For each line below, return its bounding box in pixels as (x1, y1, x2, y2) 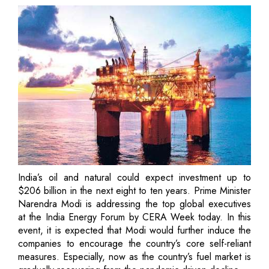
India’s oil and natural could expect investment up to (18, 170, 251, 184)
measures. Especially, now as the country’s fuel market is (18, 249, 251, 264)
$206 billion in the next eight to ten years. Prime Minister (18, 183, 251, 198)
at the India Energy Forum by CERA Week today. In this (18, 210, 251, 224)
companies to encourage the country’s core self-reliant (18, 236, 251, 250)
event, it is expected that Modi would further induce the (18, 223, 251, 237)
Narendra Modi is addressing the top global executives (18, 196, 251, 211)
